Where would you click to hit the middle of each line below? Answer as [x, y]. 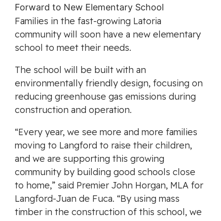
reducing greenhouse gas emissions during [105, 96]
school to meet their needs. [73, 47]
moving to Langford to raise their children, [103, 145]
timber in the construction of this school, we [108, 212]
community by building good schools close [105, 172]
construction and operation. [73, 110]
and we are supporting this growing [90, 158]
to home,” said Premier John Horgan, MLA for [109, 185]
